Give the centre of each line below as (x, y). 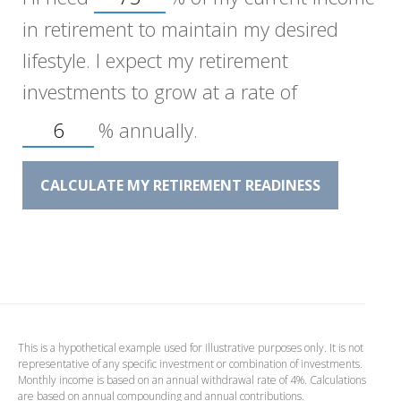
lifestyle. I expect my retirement (155, 60)
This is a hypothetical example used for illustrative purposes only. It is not (191, 347)
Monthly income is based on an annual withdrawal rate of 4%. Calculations (192, 380)
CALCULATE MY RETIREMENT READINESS (180, 185)
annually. (156, 130)
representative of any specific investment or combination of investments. (190, 363)
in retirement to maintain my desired (180, 29)
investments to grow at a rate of (160, 91)
